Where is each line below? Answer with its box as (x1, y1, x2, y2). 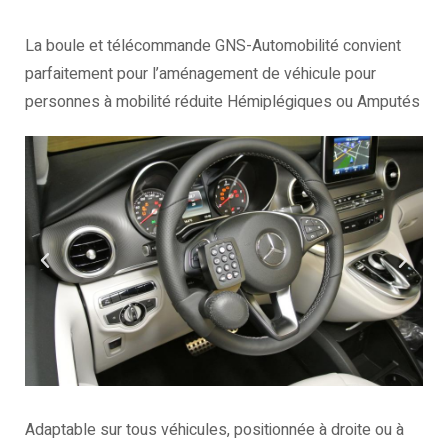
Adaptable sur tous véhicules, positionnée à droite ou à (25, 418, 404, 442)
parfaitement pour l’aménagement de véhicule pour (25, 62, 376, 86)
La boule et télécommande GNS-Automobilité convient (25, 34, 401, 58)
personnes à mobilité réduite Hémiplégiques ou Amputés (25, 90, 420, 114)
